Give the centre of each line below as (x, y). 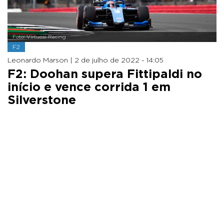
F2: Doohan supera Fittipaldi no (105, 74)
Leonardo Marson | (41, 60)
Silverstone (42, 100)
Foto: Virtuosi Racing (39, 37)
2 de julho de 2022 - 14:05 (119, 60)
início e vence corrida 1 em (89, 87)
